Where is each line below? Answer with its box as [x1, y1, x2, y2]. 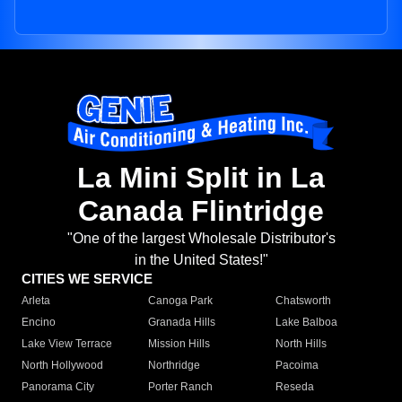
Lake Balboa [275, 316, 337, 329]
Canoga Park [148, 294, 214, 308]
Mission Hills [148, 337, 211, 351]
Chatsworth [275, 294, 331, 308]
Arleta [22, 294, 50, 308]
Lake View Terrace [22, 337, 112, 351]
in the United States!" [134, 252, 268, 268]
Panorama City [22, 380, 94, 394]
